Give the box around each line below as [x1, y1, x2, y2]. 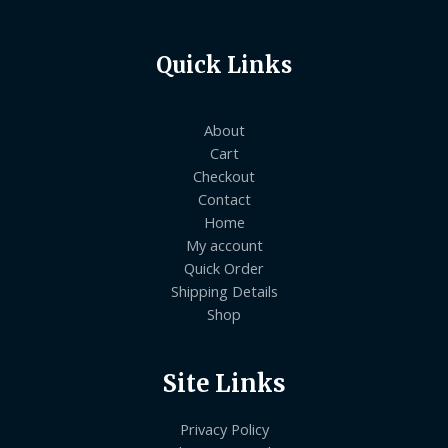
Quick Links [156, 50, 292, 79]
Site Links [162, 369, 286, 399]
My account [185, 234, 263, 255]
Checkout [193, 165, 255, 186]
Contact [197, 188, 251, 209]
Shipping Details [170, 280, 278, 301]
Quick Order [184, 257, 264, 278]
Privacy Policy [179, 418, 269, 439]
